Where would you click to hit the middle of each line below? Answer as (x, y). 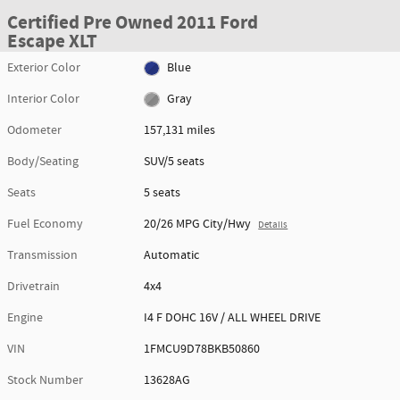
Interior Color (43, 99)
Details (273, 225)
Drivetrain (33, 287)
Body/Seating (43, 162)
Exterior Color (44, 68)
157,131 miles (180, 130)
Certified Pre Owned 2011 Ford (133, 23)
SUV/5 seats (175, 162)
